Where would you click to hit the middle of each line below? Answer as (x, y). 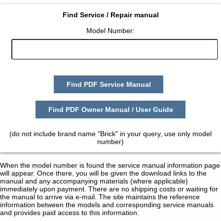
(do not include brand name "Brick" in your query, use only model (110, 133)
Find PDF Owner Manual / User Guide (110, 109)
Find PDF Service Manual (109, 85)
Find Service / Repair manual (110, 15)
